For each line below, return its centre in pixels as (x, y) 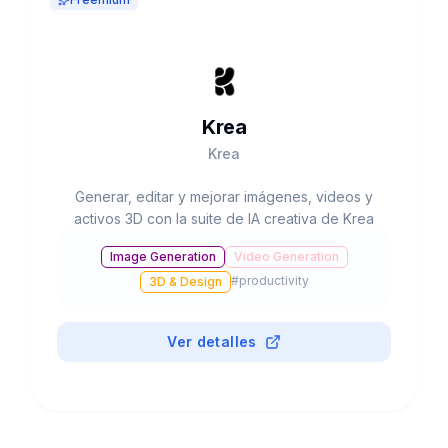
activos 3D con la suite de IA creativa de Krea (224, 218)
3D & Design (185, 281)
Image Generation (162, 256)
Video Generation (286, 256)
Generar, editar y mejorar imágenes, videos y (224, 196)
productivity (273, 280)
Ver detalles (212, 341)
